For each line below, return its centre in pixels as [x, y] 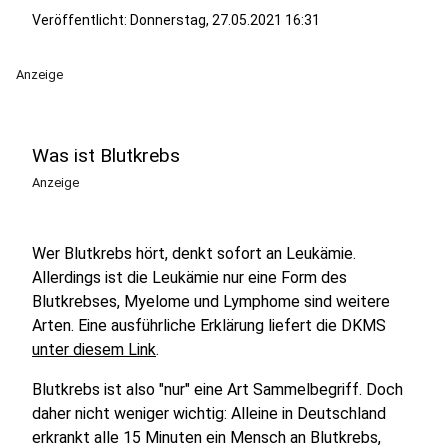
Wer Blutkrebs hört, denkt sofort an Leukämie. [194, 253]
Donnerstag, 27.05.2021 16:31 [225, 20]
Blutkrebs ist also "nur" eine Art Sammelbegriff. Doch [217, 389]
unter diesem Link [94, 349]
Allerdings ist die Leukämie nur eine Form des [189, 277]
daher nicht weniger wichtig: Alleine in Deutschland [209, 413]
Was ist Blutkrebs [106, 155]
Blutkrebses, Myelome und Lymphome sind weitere [211, 301]
